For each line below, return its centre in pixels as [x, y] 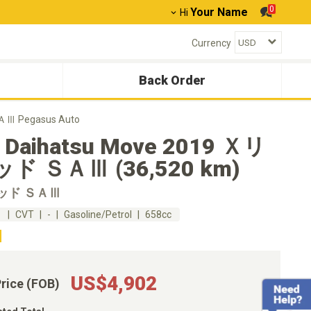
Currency [211, 43]
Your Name [219, 12]
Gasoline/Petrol [98, 215]
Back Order [172, 80]
